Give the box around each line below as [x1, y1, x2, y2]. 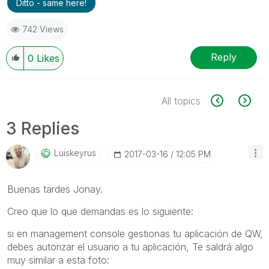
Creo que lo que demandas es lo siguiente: [7, 205, 193, 217]
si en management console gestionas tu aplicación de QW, [7, 227, 263, 240]
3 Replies [6, 118, 79, 139]
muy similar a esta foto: [7, 253, 109, 266]
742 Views [22, 23, 64, 34]
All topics [162, 94, 201, 107]
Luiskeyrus [54, 147, 96, 158]
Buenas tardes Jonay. [7, 183, 103, 195]
